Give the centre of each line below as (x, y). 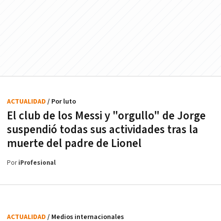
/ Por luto (62, 101)
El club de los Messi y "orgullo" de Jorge (106, 116)
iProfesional (37, 163)
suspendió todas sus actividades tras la (103, 129)
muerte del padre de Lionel (74, 143)
